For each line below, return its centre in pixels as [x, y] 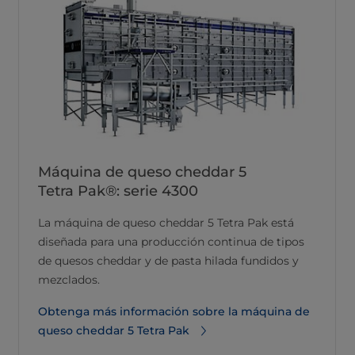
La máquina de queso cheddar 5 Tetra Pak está [166, 223]
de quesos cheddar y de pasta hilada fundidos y [168, 261]
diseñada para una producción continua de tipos [171, 242]
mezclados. [69, 280]
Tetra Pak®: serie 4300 [118, 191]
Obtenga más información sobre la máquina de [174, 312]
